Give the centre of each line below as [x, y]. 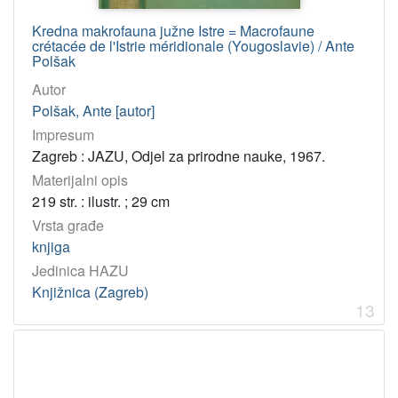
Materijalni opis [80, 179]
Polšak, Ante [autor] [93, 110]
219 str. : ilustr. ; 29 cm [101, 201]
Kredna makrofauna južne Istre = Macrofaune [173, 30]
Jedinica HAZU [80, 271]
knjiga [51, 247]
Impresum [63, 134]
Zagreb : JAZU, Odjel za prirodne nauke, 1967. [179, 155]
